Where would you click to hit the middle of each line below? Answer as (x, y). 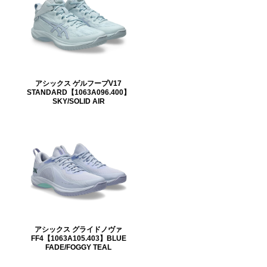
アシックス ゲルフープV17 (78, 83)
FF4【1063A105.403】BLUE (78, 238)
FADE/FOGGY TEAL (78, 247)
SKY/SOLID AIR (78, 101)
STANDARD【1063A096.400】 (78, 92)
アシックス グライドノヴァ (78, 229)
